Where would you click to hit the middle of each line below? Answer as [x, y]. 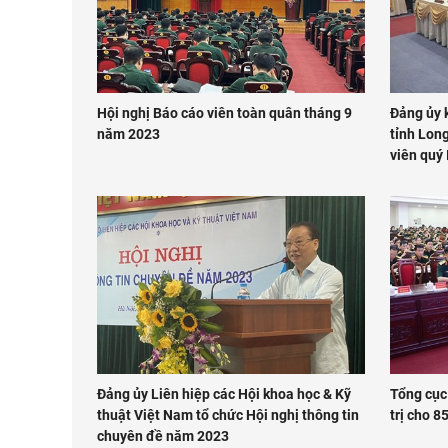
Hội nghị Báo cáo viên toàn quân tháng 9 [224, 112]
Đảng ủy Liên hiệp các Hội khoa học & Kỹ [224, 394]
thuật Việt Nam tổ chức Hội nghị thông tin [228, 415]
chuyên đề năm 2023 [163, 436]
